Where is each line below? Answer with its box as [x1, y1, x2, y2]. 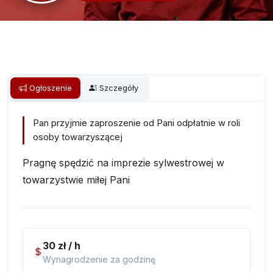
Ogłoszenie [29, 82, 72, 93]
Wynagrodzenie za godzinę [43, 253, 155, 264]
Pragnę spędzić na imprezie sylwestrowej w [23, 156, 224, 169]
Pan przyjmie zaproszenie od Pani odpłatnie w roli [32, 117, 240, 129]
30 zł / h [43, 239, 80, 252]
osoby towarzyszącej [32, 131, 122, 143]
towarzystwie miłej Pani [23, 173, 130, 186]
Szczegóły [99, 82, 138, 93]
